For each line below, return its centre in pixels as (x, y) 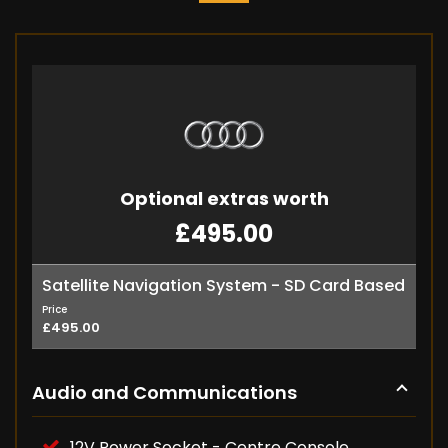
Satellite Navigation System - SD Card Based (223, 286)
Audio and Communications (164, 393)
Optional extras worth (224, 199)
